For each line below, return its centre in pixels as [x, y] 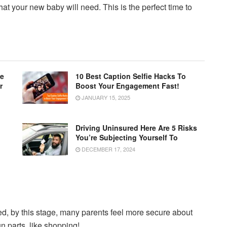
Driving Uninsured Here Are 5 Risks [136, 128]
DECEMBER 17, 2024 [108, 149]
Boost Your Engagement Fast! [127, 86]
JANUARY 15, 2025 [105, 98]
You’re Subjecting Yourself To [127, 138]
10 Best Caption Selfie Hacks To [131, 76]
